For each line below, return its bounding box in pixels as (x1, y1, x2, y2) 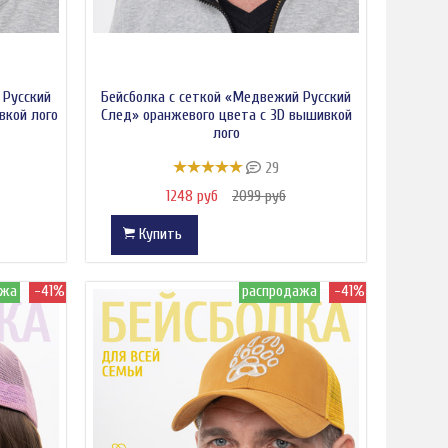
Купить (135, 225, 186, 244)
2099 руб (232, 187, 286, 206)
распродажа (242, 282, 317, 301)
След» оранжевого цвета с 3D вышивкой (100, 105, 352, 124)
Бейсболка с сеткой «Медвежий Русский (101, 87, 351, 106)
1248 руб (166, 187, 222, 206)
